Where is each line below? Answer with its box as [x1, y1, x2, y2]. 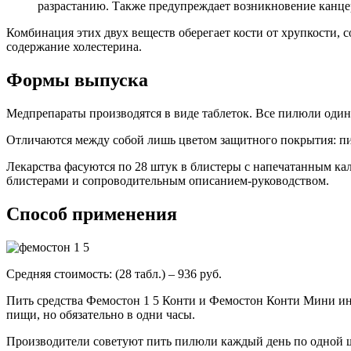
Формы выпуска [6, 70, 148, 91]
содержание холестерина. [6, 40, 142, 54]
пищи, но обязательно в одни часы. [6, 307, 195, 321]
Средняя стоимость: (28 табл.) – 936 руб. [6, 266, 222, 280]
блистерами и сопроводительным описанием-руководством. [6, 174, 329, 188]
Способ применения [6, 203, 177, 224]
